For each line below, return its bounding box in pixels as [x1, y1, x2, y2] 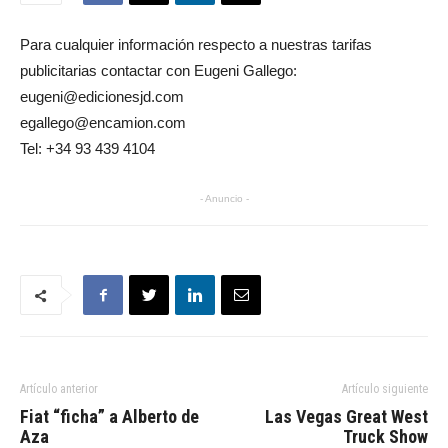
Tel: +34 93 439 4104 [20, 140, 155, 158]
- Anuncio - [199, 193, 249, 205]
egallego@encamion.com [20, 114, 186, 132]
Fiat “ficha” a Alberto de [20, 406, 199, 428]
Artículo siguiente [342, 382, 428, 397]
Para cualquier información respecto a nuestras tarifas [20, 36, 372, 54]
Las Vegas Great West [265, 406, 428, 428]
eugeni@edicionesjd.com [20, 88, 184, 106]
